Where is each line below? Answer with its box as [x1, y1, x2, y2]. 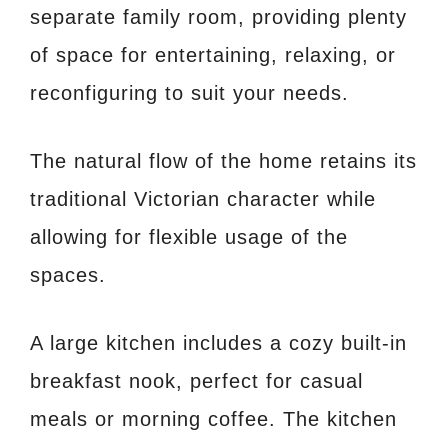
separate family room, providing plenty [30, 6, 407, 29]
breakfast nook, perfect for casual [30, 370, 363, 393]
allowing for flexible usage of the [30, 226, 348, 249]
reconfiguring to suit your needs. [30, 82, 349, 105]
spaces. [30, 264, 106, 287]
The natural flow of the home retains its [30, 150, 417, 173]
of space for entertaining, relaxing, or [30, 44, 396, 67]
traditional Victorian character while [30, 188, 376, 211]
